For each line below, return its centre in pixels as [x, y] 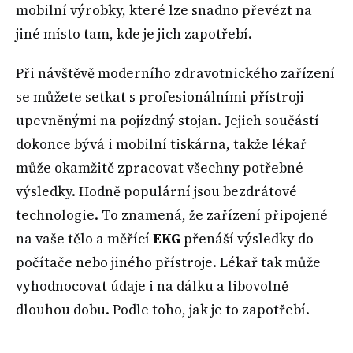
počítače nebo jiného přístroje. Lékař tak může [168, 263]
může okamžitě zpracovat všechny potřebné [160, 168]
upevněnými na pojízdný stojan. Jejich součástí [167, 121]
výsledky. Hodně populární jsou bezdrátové [156, 192]
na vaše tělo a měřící [84, 239]
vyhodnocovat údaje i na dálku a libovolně [152, 286]
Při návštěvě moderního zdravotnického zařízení [175, 74]
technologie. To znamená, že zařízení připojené [172, 216]
